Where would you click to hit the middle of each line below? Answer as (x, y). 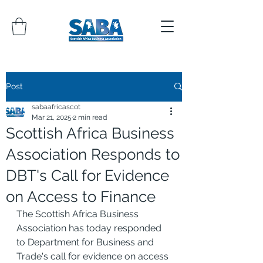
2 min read (90, 117)
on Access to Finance (81, 196)
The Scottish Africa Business (79, 214)
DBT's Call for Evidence (87, 175)
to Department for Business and (86, 242)
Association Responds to (93, 154)
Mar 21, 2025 (52, 117)
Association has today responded (90, 228)
